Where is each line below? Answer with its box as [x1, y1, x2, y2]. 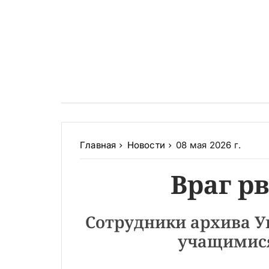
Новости [127, 139, 166, 151]
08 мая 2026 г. [176, 139, 241, 151]
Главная [80, 139, 116, 151]
